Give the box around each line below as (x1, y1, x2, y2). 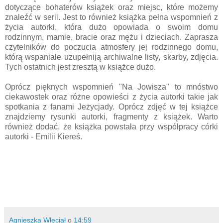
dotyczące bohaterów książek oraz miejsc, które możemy (5, 3, 218, 12)
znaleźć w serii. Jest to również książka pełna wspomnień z (5, 13, 218, 22)
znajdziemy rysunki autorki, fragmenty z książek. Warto (5, 112, 218, 121)
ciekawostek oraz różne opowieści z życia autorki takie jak (5, 93, 218, 102)
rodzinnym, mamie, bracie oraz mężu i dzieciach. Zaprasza (5, 33, 218, 42)
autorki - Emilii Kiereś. (5, 132, 82, 141)
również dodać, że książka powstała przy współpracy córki (5, 122, 218, 131)
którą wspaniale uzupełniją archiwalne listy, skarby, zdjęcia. (5, 53, 218, 62)
